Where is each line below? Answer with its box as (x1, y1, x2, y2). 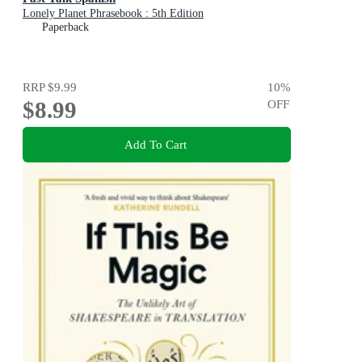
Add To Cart (124, 137, 187, 151)
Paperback (42, 21, 89, 33)
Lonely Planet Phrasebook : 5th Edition (23, 7, 204, 19)
